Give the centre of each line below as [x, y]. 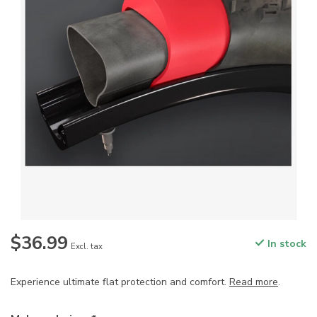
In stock [286, 244]
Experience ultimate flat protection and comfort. [120, 282]
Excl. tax [87, 247]
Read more [254, 282]
